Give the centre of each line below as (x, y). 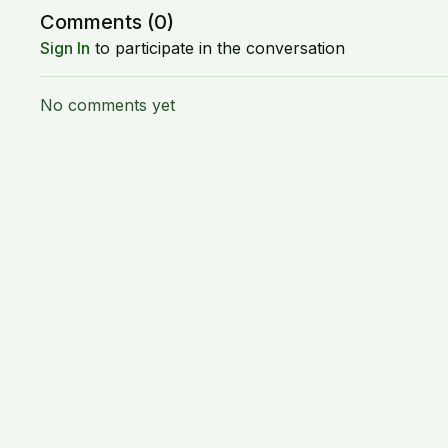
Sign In (65, 48)
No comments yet (108, 105)
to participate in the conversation (218, 48)
